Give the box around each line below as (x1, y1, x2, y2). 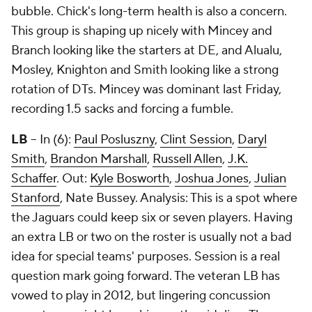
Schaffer (11, 171, 56, 187)
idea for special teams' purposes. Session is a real (11, 249, 280, 265)
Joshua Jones (175, 171, 249, 187)
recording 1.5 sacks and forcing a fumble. (11, 101, 233, 117)
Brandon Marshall (50, 151, 147, 167)
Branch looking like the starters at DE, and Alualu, (11, 42, 282, 58)
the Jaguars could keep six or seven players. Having (11, 210, 292, 226)
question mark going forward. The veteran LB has (11, 268, 280, 284)
